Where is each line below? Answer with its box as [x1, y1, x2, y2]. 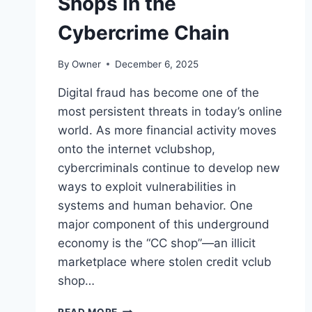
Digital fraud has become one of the [58, 85, 259, 100]
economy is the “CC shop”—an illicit [58, 235, 256, 250]
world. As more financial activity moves [58, 123, 276, 137]
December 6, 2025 [115, 58, 199, 70]
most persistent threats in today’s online [58, 104, 282, 118]
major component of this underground [58, 217, 270, 231]
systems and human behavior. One [58, 198, 253, 212]
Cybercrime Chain [58, 20, 229, 45]
